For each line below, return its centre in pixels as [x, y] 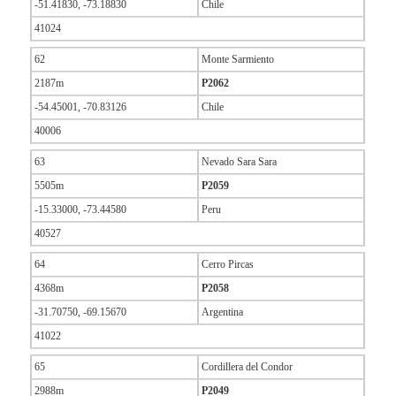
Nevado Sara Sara [239, 162]
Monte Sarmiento [237, 60]
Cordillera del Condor [247, 367]
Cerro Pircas [227, 265]
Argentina [222, 312]
